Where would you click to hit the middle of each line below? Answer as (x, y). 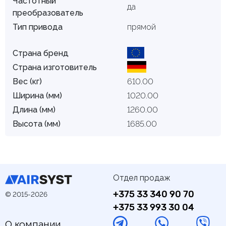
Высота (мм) (37, 124)
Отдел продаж (142, 178)
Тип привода (38, 27)
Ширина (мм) (37, 96)
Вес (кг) (27, 82)
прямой (141, 27)
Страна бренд (41, 53)
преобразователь (48, 13)
